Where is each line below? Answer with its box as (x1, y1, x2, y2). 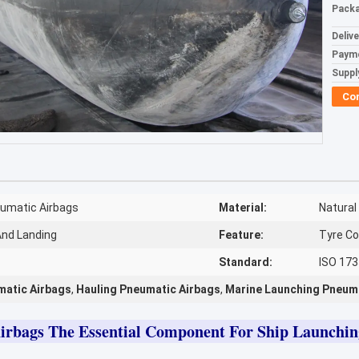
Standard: (219, 256, 272, 268)
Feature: (219, 228, 264, 241)
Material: (219, 201, 267, 214)
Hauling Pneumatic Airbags (76, 283, 220, 296)
